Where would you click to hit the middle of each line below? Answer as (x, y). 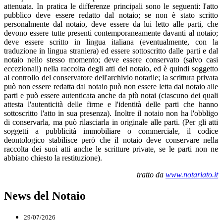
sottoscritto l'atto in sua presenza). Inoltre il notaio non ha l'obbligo (111, 113)
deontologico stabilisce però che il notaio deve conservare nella (111, 140)
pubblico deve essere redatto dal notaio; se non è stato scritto (111, 15)
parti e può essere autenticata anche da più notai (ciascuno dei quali (111, 95)
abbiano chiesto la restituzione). (53, 158)
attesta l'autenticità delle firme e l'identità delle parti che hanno (111, 104)
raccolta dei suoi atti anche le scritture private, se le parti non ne (111, 149)
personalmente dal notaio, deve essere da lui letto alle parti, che (111, 24)
